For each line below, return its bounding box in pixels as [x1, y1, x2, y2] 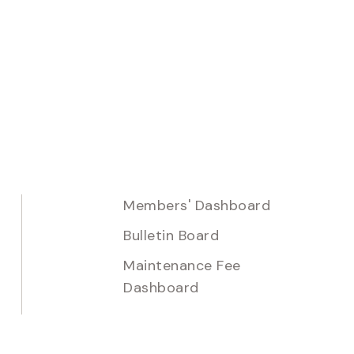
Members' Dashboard [123, 196, 271, 215]
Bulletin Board [123, 226, 220, 245]
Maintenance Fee [123, 256, 241, 275]
